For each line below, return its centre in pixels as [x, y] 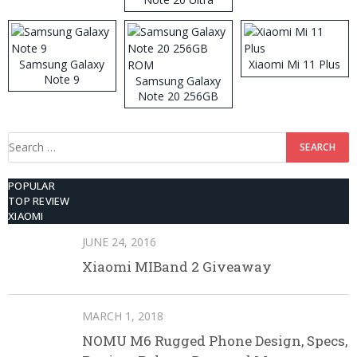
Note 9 [62, 79]
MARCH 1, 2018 [123, 316]
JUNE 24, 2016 [119, 241]
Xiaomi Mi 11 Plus [295, 64]
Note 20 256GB [178, 96]
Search [25, 140]
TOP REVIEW [39, 200]
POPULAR [31, 185]
